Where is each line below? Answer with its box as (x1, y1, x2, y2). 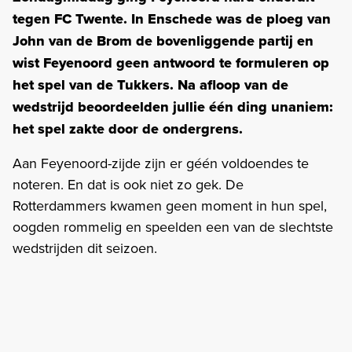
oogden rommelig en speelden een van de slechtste (13, 216, 333, 236)
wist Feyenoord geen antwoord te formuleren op (13, 52, 329, 73)
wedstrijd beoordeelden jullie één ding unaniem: (13, 96, 333, 117)
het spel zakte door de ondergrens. (13, 118, 243, 139)
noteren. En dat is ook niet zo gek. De (13, 174, 244, 194)
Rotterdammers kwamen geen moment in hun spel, (13, 195, 327, 215)
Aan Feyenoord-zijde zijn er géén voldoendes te (13, 152, 309, 173)
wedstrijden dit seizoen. (13, 237, 157, 258)
